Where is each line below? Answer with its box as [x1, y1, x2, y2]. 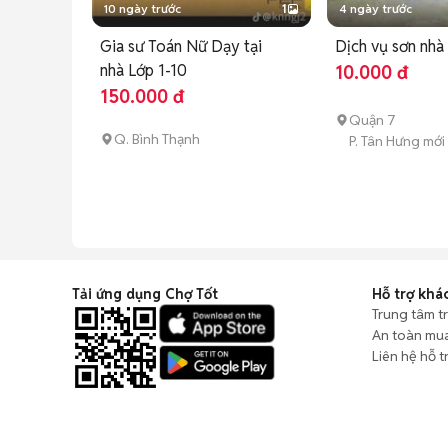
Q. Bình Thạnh [114, 129, 200, 148]
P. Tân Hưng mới [349, 131, 446, 150]
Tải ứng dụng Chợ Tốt [72, 284, 218, 303]
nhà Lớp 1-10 [100, 59, 187, 81]
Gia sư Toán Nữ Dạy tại [100, 35, 262, 57]
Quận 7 [349, 110, 397, 129]
